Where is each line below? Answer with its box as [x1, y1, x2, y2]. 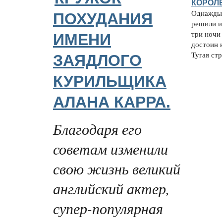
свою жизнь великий [53, 158, 180, 178]
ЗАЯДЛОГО [53, 52, 142, 70]
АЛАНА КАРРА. [53, 93, 170, 111]
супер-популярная [53, 198, 163, 218]
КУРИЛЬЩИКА [53, 72, 166, 91]
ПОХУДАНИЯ [53, 10, 153, 28]
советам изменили [53, 138, 168, 159]
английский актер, [53, 178, 169, 198]
